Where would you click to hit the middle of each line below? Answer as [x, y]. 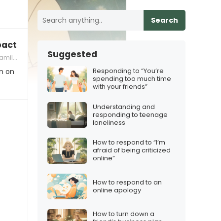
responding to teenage [130, 114]
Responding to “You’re [128, 71]
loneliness [109, 122]
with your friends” [120, 87]
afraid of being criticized [132, 150]
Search [165, 20]
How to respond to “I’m [129, 143]
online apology [117, 190]
